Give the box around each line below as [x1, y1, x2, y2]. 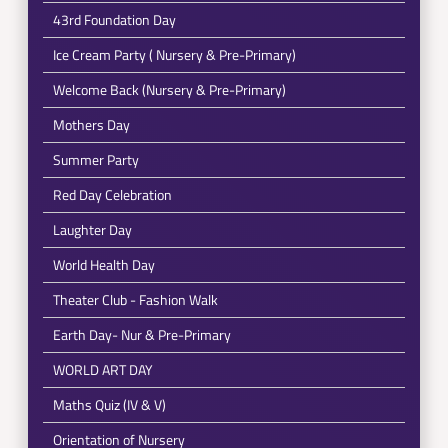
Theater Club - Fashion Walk [52, 289, 218, 310]
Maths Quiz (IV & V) [52, 394, 166, 415]
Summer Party [52, 149, 139, 170]
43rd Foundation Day [52, 9, 176, 30]
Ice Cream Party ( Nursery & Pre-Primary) [52, 44, 296, 65]
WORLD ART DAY [52, 359, 153, 380]
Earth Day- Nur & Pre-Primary [52, 324, 231, 345]
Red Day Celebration [52, 184, 172, 205]
